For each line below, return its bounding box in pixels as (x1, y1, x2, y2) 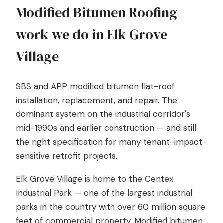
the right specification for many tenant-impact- (16, 136, 207, 147)
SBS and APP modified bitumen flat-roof (16, 81, 175, 92)
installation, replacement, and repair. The (16, 95, 177, 106)
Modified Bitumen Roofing (16, 3, 177, 22)
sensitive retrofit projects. (16, 150, 117, 161)
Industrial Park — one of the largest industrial (16, 187, 192, 198)
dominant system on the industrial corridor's (16, 109, 190, 119)
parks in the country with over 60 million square (16, 201, 205, 212)
